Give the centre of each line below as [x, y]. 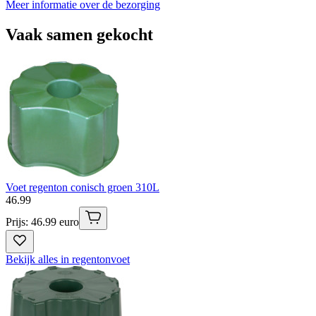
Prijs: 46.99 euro [42, 222]
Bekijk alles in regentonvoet [68, 259]
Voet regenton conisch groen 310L [83, 187]
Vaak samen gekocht [79, 35]
